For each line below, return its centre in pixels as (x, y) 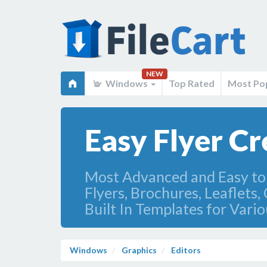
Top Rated (192, 83)
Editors (186, 250)
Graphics (138, 250)
